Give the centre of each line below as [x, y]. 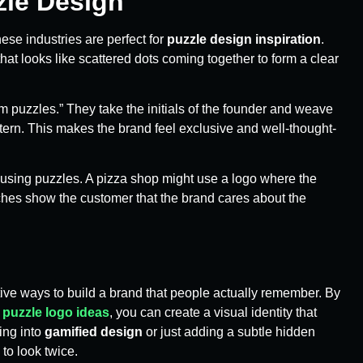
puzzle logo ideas [56, 312]
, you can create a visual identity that [213, 312]
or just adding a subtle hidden [229, 331]
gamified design [94, 331]
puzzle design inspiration [244, 39]
